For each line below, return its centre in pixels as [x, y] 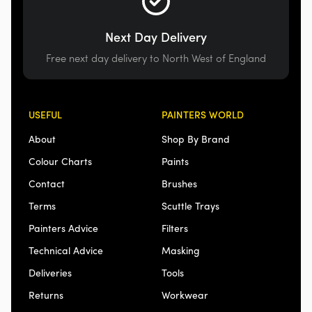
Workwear [185, 295]
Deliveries [50, 273]
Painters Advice [64, 228]
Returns [46, 295]
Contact [47, 184]
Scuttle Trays [190, 206]
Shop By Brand [196, 139]
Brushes [179, 184]
